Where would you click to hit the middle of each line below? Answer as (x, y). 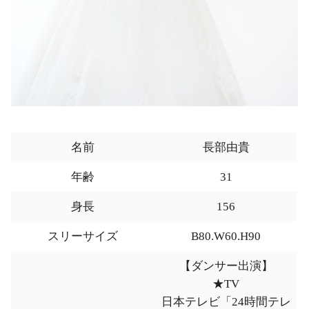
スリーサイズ (83, 237)
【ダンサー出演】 (226, 266)
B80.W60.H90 (226, 237)
